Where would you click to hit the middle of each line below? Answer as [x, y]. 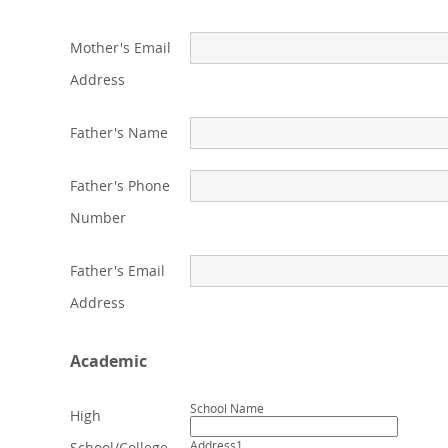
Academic [108, 361]
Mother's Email [120, 47]
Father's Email [117, 270]
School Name [227, 408]
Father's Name [119, 132]
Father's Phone [120, 185]
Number [98, 217]
